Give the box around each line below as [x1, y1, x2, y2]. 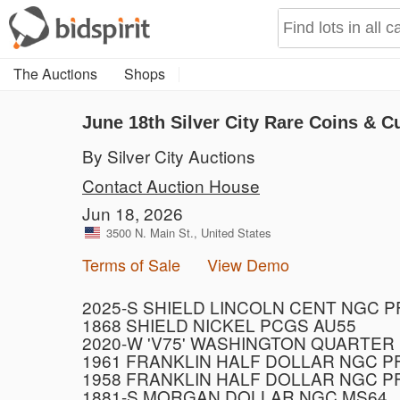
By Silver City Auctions [82, 144, 255, 168]
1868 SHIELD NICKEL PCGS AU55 [82, 312, 356, 337]
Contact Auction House [82, 173, 260, 197]
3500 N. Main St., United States [106, 224, 271, 241]
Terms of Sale [82, 253, 180, 276]
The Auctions [13, 63, 97, 84]
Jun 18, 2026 [82, 201, 183, 225]
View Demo [207, 253, 289, 276]
